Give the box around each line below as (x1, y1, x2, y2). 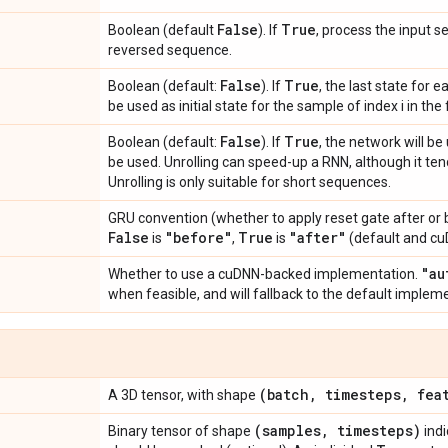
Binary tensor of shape (108, 422, 254, 439)
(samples (254, 420, 321, 440)
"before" (165, 227, 232, 247)
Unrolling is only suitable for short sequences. (108, 173, 391, 190)
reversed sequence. (108, 41, 232, 58)
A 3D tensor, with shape (108, 386, 259, 403)
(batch (259, 384, 309, 404)
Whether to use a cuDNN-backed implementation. (108, 265, 421, 282)
